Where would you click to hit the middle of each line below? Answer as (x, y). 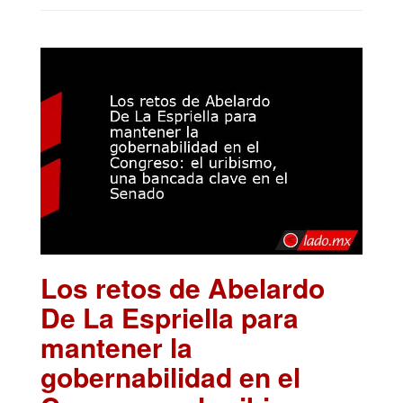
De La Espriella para (170, 317)
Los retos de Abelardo (183, 287)
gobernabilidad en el (170, 376)
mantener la (116, 346)
